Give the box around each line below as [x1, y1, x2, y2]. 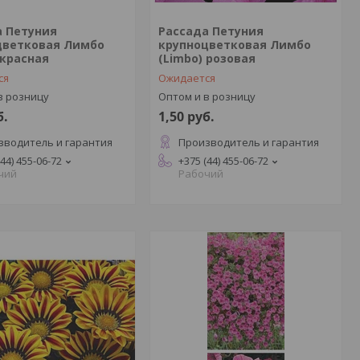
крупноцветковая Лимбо [157, 37, 311, 52]
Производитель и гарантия [178, 135, 319, 149]
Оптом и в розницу [157, 89, 256, 104]
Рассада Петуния [157, 23, 264, 39]
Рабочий [178, 166, 223, 181]
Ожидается [157, 71, 215, 85]
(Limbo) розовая [157, 51, 256, 66]
